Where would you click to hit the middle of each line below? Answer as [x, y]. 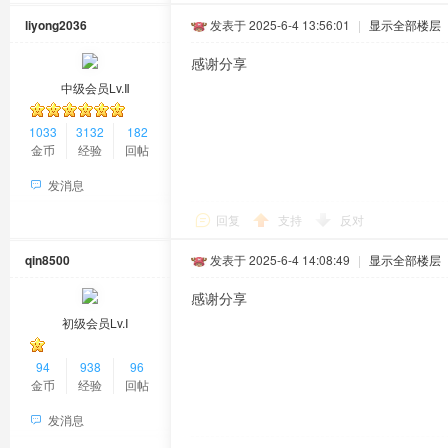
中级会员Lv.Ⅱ [95, 87]
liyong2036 [56, 25]
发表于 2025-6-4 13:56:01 [280, 24]
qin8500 [47, 260]
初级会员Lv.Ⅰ [95, 322]
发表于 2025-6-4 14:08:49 [280, 259]
